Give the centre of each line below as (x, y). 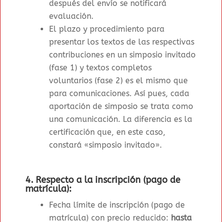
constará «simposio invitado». (107, 145)
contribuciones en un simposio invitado (123, 55)
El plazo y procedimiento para (107, 29)
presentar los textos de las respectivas (122, 42)
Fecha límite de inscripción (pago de (117, 205)
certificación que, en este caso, (108, 132)
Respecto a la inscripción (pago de (108, 180)
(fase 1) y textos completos (101, 68)
